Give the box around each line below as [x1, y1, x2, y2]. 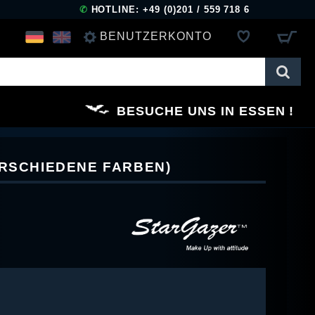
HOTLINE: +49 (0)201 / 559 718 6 [87, 4, 250, 15]
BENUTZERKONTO [100, 30, 212, 42]
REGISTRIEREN [88, 104, 183, 117]
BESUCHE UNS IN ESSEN [117, 103, 285, 118]
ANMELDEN [88, 64, 158, 77]
